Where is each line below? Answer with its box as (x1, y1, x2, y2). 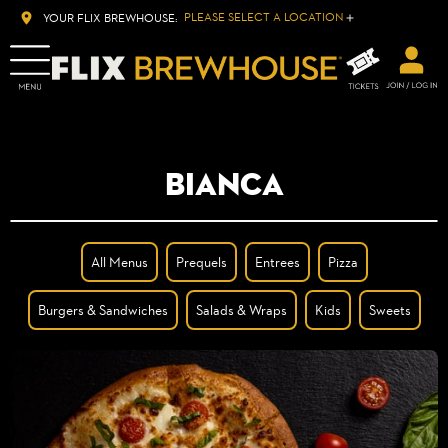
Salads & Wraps (195, 300, 287, 319)
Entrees (254, 252, 300, 271)
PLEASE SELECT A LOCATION (183, 9, 344, 26)
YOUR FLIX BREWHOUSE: (42, 9, 178, 26)
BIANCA (164, 164, 284, 204)
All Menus (90, 252, 148, 271)
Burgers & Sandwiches (37, 300, 168, 319)
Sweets (368, 300, 411, 319)
